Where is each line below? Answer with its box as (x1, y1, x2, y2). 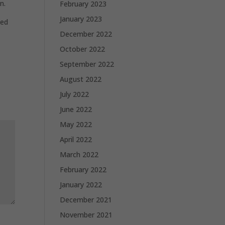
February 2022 (60, 165, 107, 174)
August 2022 (60, 74, 102, 84)
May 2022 (60, 120, 92, 129)
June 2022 (60, 104, 92, 114)
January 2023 (60, 14, 102, 24)
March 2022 (60, 150, 99, 159)
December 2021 (60, 195, 113, 204)
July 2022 (60, 89, 89, 99)
